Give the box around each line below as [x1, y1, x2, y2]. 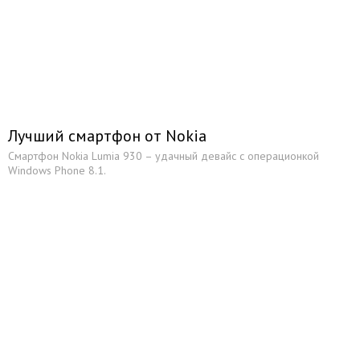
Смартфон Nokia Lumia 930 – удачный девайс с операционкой [8, 149, 319, 163]
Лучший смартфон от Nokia [8, 125, 207, 146]
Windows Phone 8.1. [8, 163, 106, 178]
